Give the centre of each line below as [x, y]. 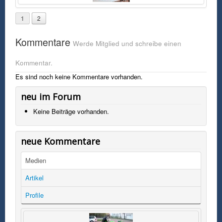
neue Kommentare [60, 141]
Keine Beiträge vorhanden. [71, 111]
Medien [36, 160]
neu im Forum [51, 96]
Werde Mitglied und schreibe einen [127, 43]
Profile [34, 195]
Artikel [34, 177]
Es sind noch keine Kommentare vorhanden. [79, 76]
